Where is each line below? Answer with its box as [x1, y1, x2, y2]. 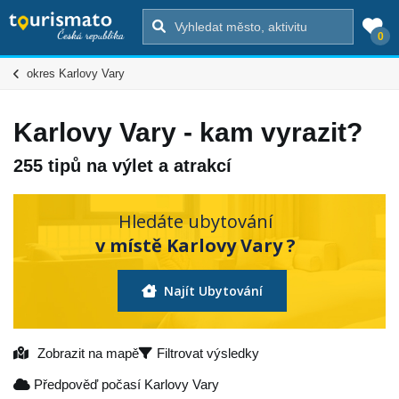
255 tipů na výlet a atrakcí [13, 155, 232, 175]
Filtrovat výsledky [157, 345, 259, 361]
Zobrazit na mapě [37, 345, 139, 361]
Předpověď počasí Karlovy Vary [30, 376, 219, 392]
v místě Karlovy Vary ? [95, 232, 296, 257]
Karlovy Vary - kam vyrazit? [13, 118, 362, 147]
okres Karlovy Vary [27, 67, 125, 80]
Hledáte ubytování [118, 208, 273, 233]
